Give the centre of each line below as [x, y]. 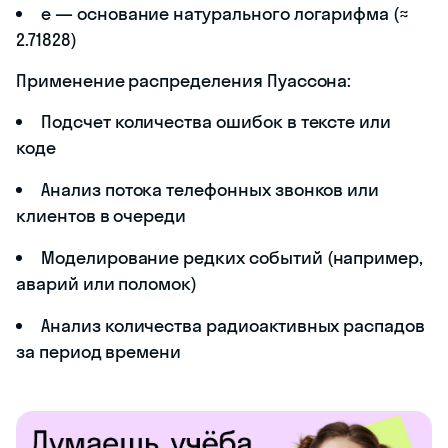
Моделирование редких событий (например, [232, 257]
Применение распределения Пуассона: [184, 80]
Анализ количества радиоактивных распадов [233, 325]
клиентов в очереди [101, 215]
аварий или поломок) [107, 283]
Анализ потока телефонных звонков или [210, 189]
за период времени [99, 351]
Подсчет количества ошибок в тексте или [216, 121]
